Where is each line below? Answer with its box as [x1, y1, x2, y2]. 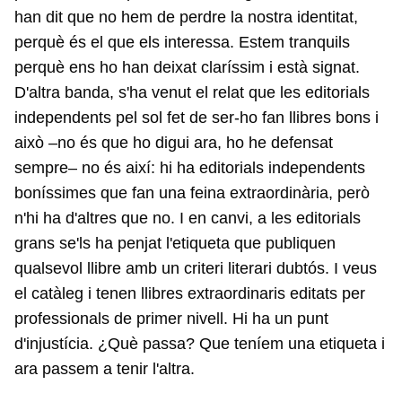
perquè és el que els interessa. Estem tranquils [14, 33, 350, 51]
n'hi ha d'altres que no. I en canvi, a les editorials [14, 209, 361, 227]
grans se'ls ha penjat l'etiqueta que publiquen [14, 234, 336, 252]
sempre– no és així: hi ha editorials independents [14, 159, 365, 177]
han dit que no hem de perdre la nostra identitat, [14, 8, 358, 26]
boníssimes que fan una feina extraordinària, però [14, 184, 370, 202]
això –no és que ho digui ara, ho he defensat [14, 134, 333, 152]
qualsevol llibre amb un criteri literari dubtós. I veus [14, 259, 377, 277]
